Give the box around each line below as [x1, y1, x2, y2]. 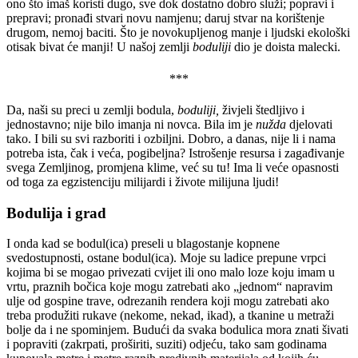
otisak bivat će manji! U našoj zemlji [6, 40, 193, 54]
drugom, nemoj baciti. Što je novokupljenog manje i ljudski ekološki [6, 26, 350, 40]
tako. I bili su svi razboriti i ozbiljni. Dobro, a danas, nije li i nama [6, 131, 336, 145]
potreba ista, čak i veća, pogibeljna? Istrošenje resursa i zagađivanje [6, 145, 344, 160]
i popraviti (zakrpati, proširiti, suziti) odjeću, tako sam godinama [6, 337, 327, 352]
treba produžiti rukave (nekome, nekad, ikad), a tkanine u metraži [6, 308, 334, 323]
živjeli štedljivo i [219, 102, 304, 117]
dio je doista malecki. [234, 40, 340, 54]
